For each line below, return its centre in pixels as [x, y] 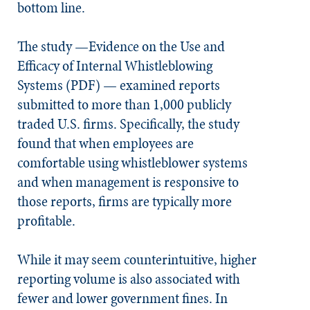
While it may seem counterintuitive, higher [137, 259]
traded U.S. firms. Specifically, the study [128, 124]
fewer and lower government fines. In [122, 298]
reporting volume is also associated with [129, 279]
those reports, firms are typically [109, 201]
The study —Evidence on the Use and [121, 46]
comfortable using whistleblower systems [133, 163]
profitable [45, 221]
